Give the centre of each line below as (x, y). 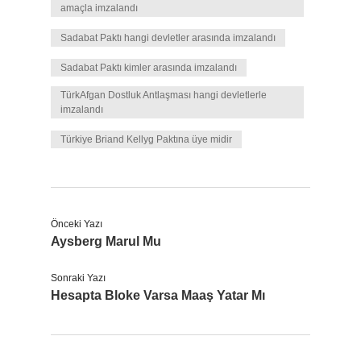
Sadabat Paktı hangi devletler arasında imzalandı (168, 38)
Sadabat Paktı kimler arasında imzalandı (149, 68)
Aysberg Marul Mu (106, 241)
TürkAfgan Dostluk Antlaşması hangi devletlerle (164, 95)
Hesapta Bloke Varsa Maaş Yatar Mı (158, 295)
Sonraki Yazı (78, 278)
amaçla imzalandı (99, 8)
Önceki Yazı (77, 224)
